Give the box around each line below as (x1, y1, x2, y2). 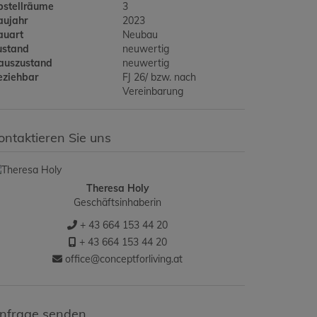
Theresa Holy (86, 182, 149, 195)
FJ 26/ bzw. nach (122, 71, 197, 83)
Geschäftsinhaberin (74, 196, 161, 209)
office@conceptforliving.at (62, 253, 183, 265)
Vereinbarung (122, 85, 184, 98)
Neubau (122, 28, 158, 41)
